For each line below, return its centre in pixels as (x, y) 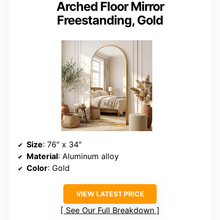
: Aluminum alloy (88, 156)
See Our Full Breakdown (110, 210)
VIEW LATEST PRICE (110, 194)
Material (42, 156)
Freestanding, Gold (110, 20)
